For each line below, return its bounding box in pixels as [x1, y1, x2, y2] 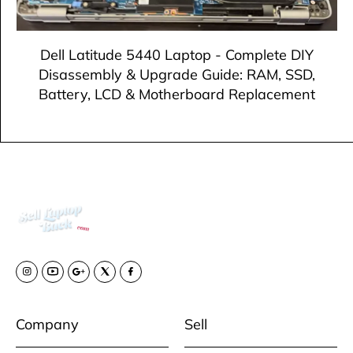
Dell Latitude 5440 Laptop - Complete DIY [40, 45, 314, 65]
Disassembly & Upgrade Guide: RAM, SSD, [39, 65, 315, 84]
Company [16, 314, 79, 333]
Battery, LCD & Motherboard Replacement [39, 84, 315, 104]
